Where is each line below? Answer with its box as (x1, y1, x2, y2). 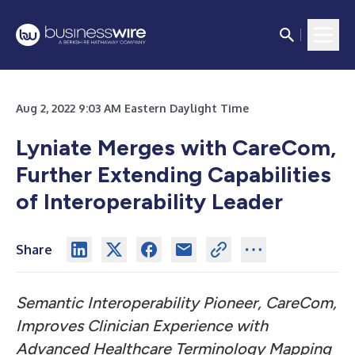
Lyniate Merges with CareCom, (16, 134, 336, 161)
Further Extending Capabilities (16, 161, 331, 188)
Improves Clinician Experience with (16, 316, 268, 335)
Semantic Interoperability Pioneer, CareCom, (16, 293, 337, 312)
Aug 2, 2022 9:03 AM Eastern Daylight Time (16, 101, 249, 115)
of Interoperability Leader (16, 188, 283, 215)
